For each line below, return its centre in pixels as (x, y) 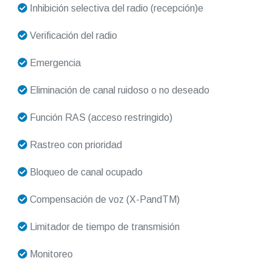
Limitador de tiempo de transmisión (103, 227)
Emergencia (54, 63)
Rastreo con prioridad (74, 145)
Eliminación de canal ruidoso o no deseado (118, 90)
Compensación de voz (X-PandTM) (103, 200)
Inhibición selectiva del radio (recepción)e (115, 8)
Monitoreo (50, 254)
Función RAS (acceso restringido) (100, 118)
